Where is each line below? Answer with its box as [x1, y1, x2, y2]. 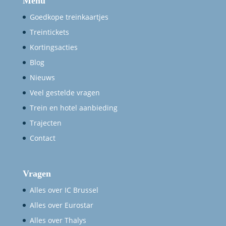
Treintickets [29, 27, 69, 37]
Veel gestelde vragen [29, 88, 100, 98]
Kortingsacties [29, 42, 78, 52]
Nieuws [29, 73, 55, 83]
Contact [29, 133, 55, 143]
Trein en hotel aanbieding [29, 103, 118, 113]
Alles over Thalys [29, 215, 86, 225]
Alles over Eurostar [29, 200, 93, 210]
